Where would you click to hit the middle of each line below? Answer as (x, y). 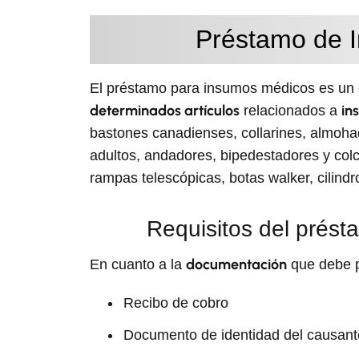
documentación (236, 264)
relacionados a (290, 111)
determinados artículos (165, 111)
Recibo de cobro (176, 303)
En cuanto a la (138, 264)
